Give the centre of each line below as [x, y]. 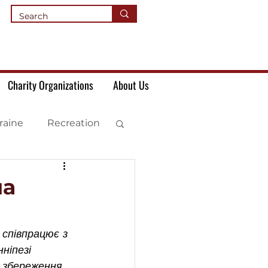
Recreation [74, 123]
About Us [131, 85]
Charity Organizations [50, 85]
